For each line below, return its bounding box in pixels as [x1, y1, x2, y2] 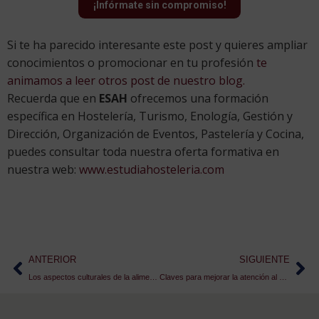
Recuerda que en [7, 90, 99, 106]
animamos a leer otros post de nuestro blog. [7, 72, 245, 88]
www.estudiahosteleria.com [79, 161, 224, 177]
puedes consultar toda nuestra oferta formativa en [7, 143, 279, 159]
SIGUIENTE [239, 253, 290, 265]
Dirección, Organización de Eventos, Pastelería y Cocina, [7, 125, 304, 142]
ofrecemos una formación [127, 90, 268, 106]
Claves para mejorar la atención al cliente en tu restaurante [278, 272, 287, 281]
